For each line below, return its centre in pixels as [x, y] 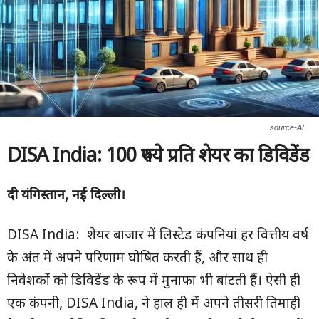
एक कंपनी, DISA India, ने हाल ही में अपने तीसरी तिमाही [154, 304]
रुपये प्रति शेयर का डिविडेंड [225, 157]
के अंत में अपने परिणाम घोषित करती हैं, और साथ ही [137, 259]
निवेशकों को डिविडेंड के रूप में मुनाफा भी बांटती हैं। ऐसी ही [154, 282]
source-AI [287, 127]
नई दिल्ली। [99, 196]
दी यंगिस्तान [36, 196]
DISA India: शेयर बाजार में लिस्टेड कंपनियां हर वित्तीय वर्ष [158, 236]
